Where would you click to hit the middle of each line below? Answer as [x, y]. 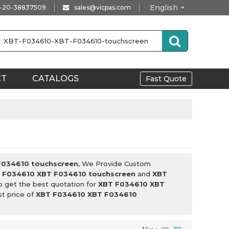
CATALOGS [55, 78]
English [164, 8]
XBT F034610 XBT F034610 [86, 194]
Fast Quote [166, 79]
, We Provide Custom [114, 164]
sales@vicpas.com [102, 7]
